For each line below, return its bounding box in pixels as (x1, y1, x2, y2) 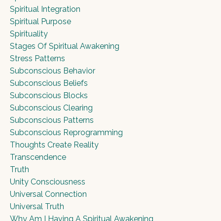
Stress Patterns (10, 53, 65, 63)
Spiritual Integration (10, 4, 80, 14)
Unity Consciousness (10, 177, 85, 186)
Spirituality (10, 29, 48, 38)
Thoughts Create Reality (10, 140, 99, 149)
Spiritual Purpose (10, 16, 71, 26)
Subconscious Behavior (10, 66, 95, 75)
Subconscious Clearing (10, 103, 93, 112)
